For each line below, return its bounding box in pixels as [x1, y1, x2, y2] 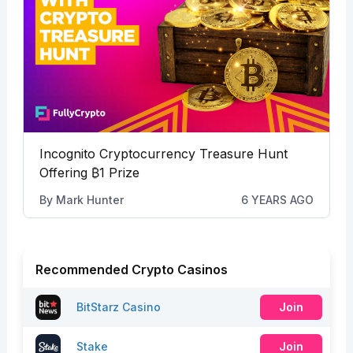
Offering [39, 164, 91, 180]
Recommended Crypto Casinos [35, 261, 228, 277]
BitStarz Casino [76, 300, 161, 314]
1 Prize [98, 164, 139, 180]
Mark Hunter [55, 192, 124, 206]
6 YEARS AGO [241, 192, 314, 206]
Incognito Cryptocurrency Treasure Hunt [39, 145, 288, 162]
